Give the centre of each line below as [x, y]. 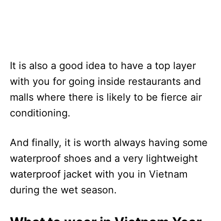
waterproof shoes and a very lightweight [104, 158]
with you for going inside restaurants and [105, 81]
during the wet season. [63, 190]
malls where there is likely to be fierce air [106, 97]
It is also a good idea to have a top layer [103, 65]
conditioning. [40, 113]
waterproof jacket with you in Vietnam [99, 174]
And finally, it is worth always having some [109, 142]
